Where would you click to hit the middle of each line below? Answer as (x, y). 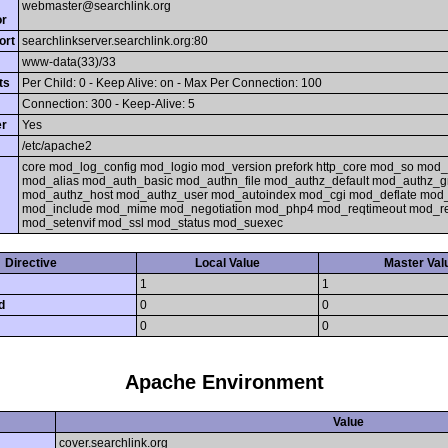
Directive (30, 262)
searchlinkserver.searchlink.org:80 (115, 40)
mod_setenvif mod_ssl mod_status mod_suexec (152, 222)
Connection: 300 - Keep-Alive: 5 (108, 103)
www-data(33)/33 (69, 61)
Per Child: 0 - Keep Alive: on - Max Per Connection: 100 (172, 82)
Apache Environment (224, 382)
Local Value (227, 262)
